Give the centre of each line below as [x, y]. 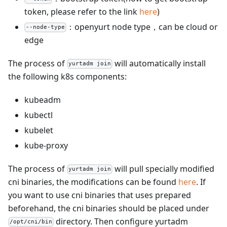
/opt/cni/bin [31, 222]
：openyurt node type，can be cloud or [142, 27]
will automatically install [159, 63]
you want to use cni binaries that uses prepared [100, 195]
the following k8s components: [67, 76]
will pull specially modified [164, 168]
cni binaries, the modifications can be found [93, 182]
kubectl [39, 115]
